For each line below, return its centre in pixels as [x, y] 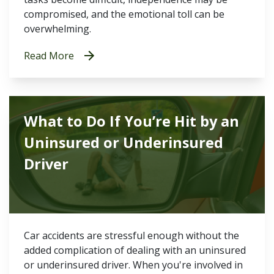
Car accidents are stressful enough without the [131, 235]
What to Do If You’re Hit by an [131, 121]
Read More [49, 56]
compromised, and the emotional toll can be [124, 14]
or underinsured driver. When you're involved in [133, 265]
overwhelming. [57, 29]
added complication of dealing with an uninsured [135, 250]
